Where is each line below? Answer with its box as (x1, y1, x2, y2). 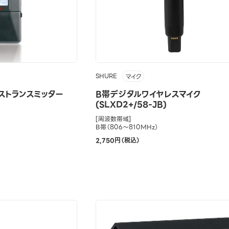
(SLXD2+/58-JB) (95, 98, 167, 111)
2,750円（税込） (95, 135, 140, 145)
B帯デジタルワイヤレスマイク (95, 87, 200, 101)
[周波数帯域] (95, 113, 131, 124)
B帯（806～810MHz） (95, 122, 158, 132)
